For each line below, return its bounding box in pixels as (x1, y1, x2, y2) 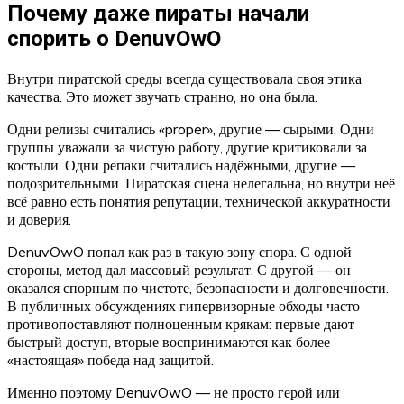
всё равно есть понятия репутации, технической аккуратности (7, 192, 390, 211)
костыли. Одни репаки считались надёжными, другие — (7, 156, 355, 175)
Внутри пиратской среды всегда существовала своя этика (7, 69, 362, 88)
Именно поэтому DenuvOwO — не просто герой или (7, 383, 340, 402)
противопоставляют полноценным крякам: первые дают (7, 315, 354, 334)
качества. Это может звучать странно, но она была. (7, 87, 317, 106)
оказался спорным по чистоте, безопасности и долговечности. (7, 279, 389, 298)
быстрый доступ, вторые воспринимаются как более (7, 333, 330, 352)
